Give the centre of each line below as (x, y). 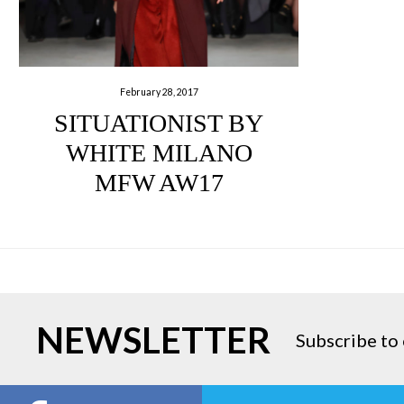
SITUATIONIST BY (159, 124)
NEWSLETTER (154, 340)
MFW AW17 (159, 183)
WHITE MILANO (159, 153)
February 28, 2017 (159, 92)
